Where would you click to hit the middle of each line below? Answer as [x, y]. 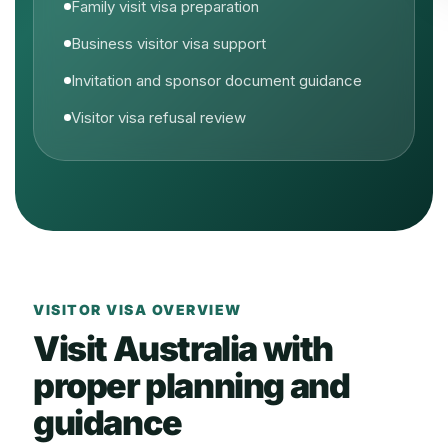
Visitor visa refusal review [158, 117]
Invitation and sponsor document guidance [216, 80]
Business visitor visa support [168, 43]
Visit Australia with [183, 348]
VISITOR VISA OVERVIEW [137, 309]
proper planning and [191, 385]
